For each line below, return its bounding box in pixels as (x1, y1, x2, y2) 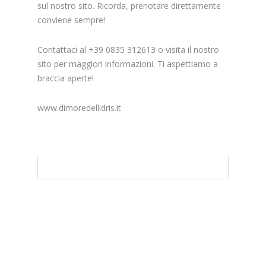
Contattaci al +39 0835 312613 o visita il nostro (37, 43, 220, 55)
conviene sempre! (37, 14, 106, 26)
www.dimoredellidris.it (37, 102, 122, 113)
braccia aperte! (37, 72, 94, 84)
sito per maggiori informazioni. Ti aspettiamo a (37, 58, 218, 69)
